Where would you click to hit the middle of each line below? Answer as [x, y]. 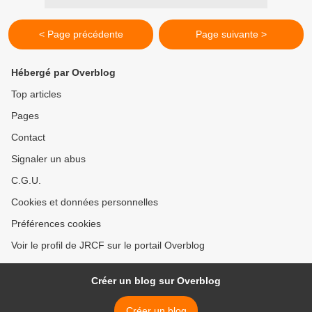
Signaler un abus [48, 159]
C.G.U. [26, 181]
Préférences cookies [56, 224]
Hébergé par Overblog [63, 73]
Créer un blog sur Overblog [156, 281]
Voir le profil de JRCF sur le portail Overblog [108, 245]
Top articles [36, 94]
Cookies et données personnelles [85, 202]
